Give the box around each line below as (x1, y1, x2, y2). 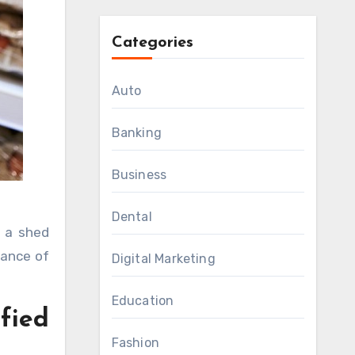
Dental (111, 209, 152, 224)
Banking (111, 125, 162, 140)
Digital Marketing (111, 251, 216, 266)
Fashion (111, 335, 159, 350)
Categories (111, 35, 193, 51)
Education (111, 293, 174, 308)
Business (111, 167, 167, 182)
